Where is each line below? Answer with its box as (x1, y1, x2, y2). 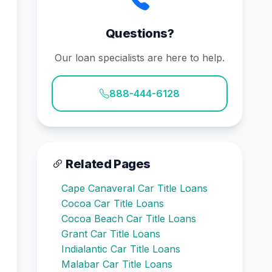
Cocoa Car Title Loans (61, 197, 164, 209)
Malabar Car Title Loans (61, 258, 172, 270)
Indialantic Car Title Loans (61, 243, 180, 255)
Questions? (105, 26, 174, 41)
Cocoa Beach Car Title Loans (61, 212, 196, 225)
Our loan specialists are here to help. (55, 52, 225, 64)
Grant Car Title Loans (61, 228, 160, 240)
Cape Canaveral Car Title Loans (61, 182, 208, 194)
